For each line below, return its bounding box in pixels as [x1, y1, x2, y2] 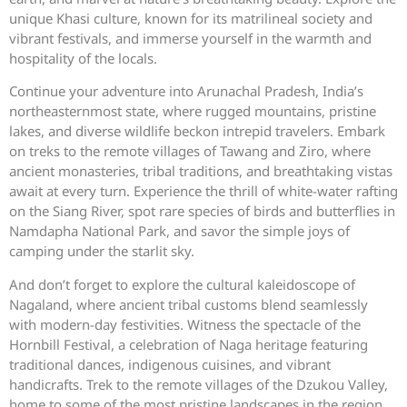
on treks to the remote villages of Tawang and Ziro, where [9, 142, 371, 161]
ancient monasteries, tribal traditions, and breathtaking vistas [9, 162, 392, 181]
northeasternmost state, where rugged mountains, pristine [9, 102, 376, 121]
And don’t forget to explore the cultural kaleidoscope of [9, 274, 355, 293]
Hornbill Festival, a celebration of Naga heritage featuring [9, 334, 368, 353]
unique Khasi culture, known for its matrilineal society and [9, 8, 372, 27]
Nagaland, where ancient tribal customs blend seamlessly [9, 294, 368, 313]
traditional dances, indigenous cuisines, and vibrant [9, 354, 331, 373]
